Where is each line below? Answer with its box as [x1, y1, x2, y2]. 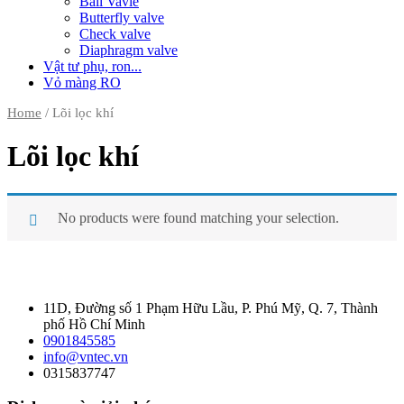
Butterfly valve [79, 9, 164, 25]
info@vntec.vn [43, 348, 128, 364]
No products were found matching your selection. [58, 209, 339, 225]
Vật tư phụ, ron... [43, 58, 142, 74]
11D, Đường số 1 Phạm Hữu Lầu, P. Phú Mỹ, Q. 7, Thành [43, 299, 378, 316]
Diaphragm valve [79, 41, 178, 58]
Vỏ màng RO [43, 74, 121, 90]
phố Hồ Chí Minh [43, 316, 145, 332]
